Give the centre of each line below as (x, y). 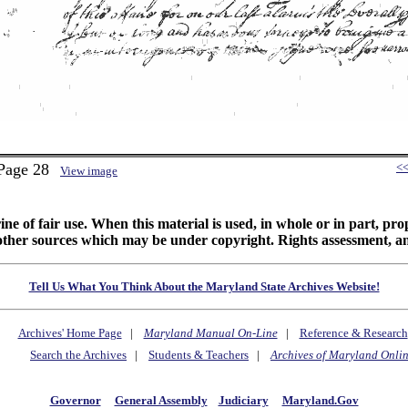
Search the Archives (78, 355)
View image (89, 171)
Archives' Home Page (70, 333)
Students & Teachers (199, 355)
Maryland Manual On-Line (210, 333)
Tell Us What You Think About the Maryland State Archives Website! (204, 286)
